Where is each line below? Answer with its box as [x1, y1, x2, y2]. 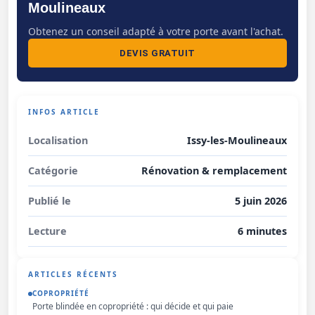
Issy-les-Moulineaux [187, 134, 287, 148]
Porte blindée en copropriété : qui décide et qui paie [32, 300, 233, 312]
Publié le [28, 194, 71, 208]
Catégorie [28, 164, 78, 178]
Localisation [28, 134, 88, 148]
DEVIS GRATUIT [120, 47, 195, 58]
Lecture [28, 224, 67, 238]
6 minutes [238, 224, 287, 238]
